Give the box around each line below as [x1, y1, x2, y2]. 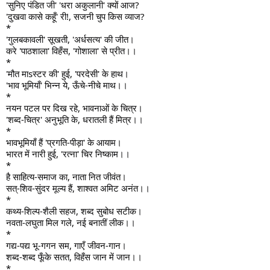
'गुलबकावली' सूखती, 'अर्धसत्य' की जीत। [6, 33, 134, 46]
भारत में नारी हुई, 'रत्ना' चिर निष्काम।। [6, 148, 130, 160]
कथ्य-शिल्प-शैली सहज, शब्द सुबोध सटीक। [6, 205, 142, 218]
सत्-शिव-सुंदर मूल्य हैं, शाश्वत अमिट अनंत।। [6, 182, 150, 195]
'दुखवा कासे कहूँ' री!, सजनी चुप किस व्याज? [6, 10, 145, 23]
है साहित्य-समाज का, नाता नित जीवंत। [6, 171, 127, 183]
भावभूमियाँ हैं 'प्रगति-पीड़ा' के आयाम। [6, 136, 122, 149]
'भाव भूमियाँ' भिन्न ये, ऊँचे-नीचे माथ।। [6, 79, 128, 92]
